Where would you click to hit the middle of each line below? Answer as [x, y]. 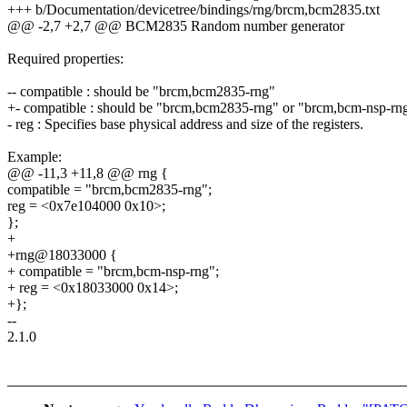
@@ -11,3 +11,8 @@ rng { [88, 174]
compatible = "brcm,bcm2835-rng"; [109, 190]
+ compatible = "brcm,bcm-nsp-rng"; [113, 272]
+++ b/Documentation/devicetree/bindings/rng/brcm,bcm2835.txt [194, 10]
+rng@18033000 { [62, 255]
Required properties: [65, 59]
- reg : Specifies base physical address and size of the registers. [185, 124]
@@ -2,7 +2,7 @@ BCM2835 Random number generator [176, 26]
